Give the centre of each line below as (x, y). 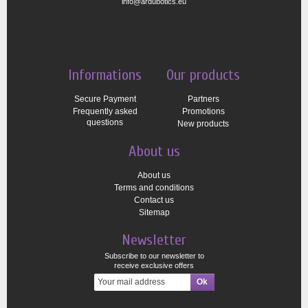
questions (105, 122)
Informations (105, 75)
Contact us (154, 200)
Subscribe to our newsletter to (154, 255)
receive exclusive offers (154, 265)
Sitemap (154, 212)
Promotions (203, 111)
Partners (203, 99)
